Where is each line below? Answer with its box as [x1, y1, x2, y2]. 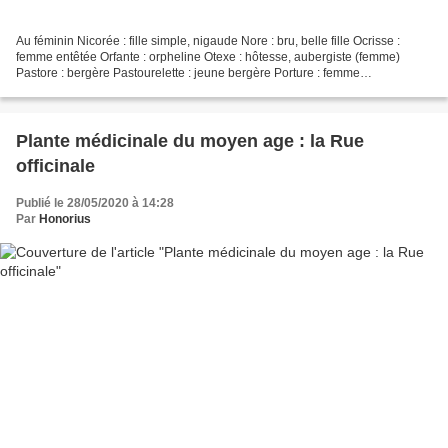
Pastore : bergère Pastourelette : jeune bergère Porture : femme [16, 66, 360, 81]
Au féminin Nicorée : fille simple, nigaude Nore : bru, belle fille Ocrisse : [16, 34, 400, 49]
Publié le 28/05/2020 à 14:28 [16, 196, 174, 211]
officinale [16, 156, 95, 177]
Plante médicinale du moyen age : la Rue [16, 131, 364, 152]
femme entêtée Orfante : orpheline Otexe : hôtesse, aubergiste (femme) [16, 50, 400, 65]
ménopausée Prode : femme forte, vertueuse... [16, 82, 266, 97]
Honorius [39, 212, 91, 227]
